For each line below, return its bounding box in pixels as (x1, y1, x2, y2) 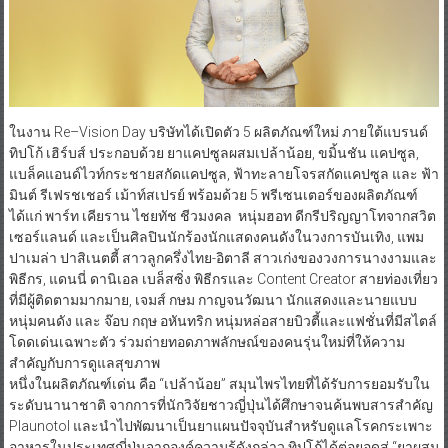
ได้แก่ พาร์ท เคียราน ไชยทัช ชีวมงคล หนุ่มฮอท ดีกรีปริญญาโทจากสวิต (8, 207, 436, 224)
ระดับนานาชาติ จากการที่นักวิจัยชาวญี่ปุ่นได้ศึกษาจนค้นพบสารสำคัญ (8, 396, 433, 413)
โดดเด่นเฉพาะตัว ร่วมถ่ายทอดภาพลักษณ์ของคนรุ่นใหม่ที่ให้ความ (8, 333, 405, 350)
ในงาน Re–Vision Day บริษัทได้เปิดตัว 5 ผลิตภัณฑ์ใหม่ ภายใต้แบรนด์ (8, 123, 428, 140)
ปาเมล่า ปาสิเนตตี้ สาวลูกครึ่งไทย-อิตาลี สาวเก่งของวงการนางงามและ (8, 249, 437, 266)
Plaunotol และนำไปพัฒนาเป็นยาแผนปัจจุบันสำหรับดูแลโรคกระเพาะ (8, 417, 433, 434)
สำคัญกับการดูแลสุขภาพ (8, 354, 160, 371)
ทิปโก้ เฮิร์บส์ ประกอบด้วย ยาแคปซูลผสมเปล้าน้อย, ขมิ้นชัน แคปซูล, (8, 144, 419, 161)
